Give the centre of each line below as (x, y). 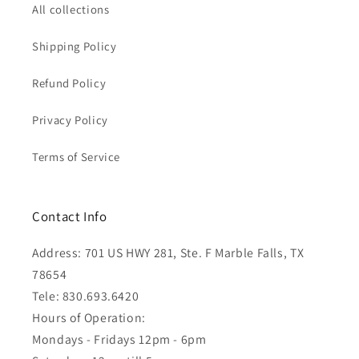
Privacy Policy (70, 119)
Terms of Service (77, 156)
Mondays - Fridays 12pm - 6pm (119, 340)
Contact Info (70, 217)
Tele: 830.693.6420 (86, 296)
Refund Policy (69, 83)
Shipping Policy (75, 46)
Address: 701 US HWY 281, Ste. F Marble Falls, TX (168, 253)
